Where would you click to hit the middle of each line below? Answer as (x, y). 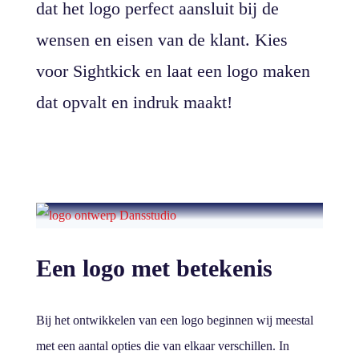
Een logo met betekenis (154, 268)
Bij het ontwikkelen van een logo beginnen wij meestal (174, 320)
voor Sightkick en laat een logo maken (173, 71)
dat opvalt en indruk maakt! (134, 102)
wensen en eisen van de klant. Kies (161, 40)
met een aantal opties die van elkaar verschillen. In (162, 346)
